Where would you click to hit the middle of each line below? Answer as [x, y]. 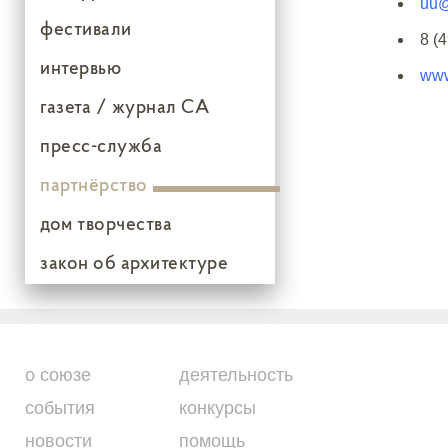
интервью [80, 67]
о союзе [58, 375]
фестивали [86, 28]
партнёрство [94, 184]
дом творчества [106, 223]
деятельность [236, 375]
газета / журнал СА [124, 106]
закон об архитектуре [134, 262]
